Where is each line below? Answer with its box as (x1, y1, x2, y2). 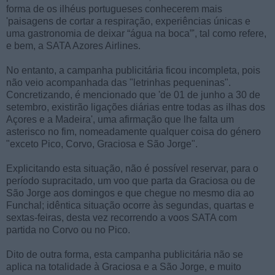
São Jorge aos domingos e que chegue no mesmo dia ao (6, 188, 254, 199)
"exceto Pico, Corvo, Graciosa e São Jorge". (6, 139, 198, 150)
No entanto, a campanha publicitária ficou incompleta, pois (6, 65, 260, 76)
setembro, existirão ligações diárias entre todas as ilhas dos (6, 102, 265, 113)
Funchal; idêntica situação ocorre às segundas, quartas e (6, 200, 254, 211)
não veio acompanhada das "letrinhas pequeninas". (6, 77, 231, 88)
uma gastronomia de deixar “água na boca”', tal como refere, (6, 28, 266, 39)
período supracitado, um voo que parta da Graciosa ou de (6, 176, 255, 187)
